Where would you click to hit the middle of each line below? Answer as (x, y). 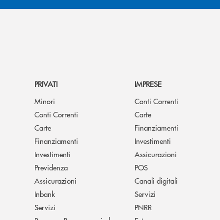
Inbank (45, 194)
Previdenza (51, 167)
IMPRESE (148, 84)
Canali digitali (156, 180)
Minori (45, 101)
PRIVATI (46, 84)
